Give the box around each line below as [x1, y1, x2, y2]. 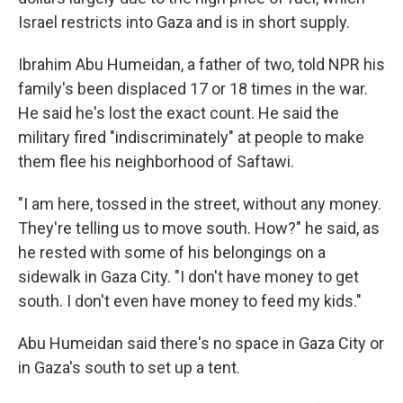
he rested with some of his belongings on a [18, 243, 326, 262]
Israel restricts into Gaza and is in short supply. [18, 13, 350, 31]
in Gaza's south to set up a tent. [18, 358, 240, 377]
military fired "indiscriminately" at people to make [18, 128, 364, 147]
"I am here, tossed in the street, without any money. [18, 194, 381, 213]
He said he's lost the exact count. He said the [18, 103, 339, 122]
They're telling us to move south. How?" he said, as [18, 219, 380, 237]
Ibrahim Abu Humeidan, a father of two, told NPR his [18, 55, 385, 74]
